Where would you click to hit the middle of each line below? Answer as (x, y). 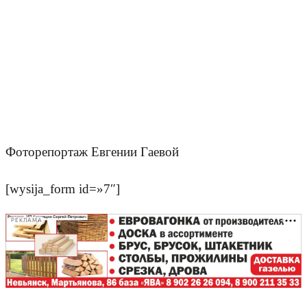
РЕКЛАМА (27, 221)
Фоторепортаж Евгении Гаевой (92, 152)
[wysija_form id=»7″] (63, 188)
